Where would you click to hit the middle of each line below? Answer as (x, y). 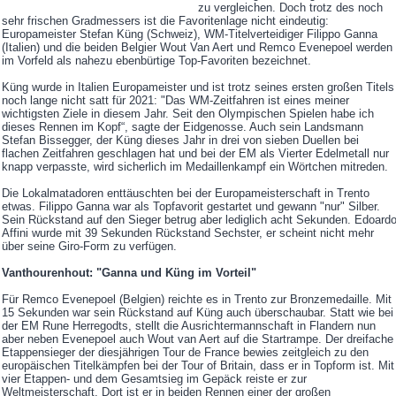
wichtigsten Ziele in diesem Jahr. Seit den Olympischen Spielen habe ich (188, 114)
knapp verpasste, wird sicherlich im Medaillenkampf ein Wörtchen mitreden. (195, 167)
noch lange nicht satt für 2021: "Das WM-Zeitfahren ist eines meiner (175, 101)
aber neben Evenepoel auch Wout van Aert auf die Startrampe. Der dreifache (198, 339)
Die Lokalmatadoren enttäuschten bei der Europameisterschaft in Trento (186, 194)
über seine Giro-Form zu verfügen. (89, 247)
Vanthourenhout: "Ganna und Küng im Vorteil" (129, 273)
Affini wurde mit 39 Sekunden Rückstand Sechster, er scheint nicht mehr (188, 233)
